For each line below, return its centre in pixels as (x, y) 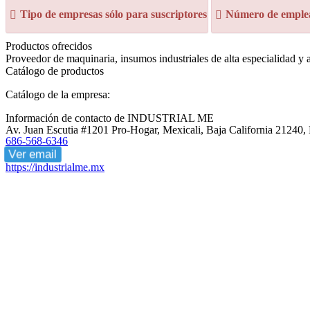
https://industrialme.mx (55, 167)
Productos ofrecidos (49, 46)
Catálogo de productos (55, 71)
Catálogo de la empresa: (58, 94)
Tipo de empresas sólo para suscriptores (113, 14)
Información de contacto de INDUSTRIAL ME (110, 118)
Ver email (33, 154)
